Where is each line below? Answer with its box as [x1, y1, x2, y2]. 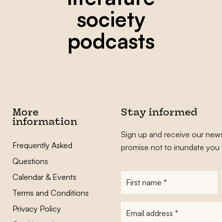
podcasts [67, 28, 155, 54]
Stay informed [120, 109, 197, 118]
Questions [12, 156, 48, 166]
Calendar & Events [12, 172, 76, 182]
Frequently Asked [12, 140, 72, 150]
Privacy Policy [12, 204, 61, 214]
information [12, 118, 77, 127]
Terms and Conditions [12, 188, 89, 198]
